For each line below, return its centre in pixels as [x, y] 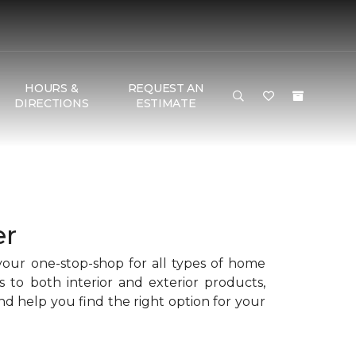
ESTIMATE [166, 103]
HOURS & [52, 88]
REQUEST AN [166, 88]
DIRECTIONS [52, 103]
